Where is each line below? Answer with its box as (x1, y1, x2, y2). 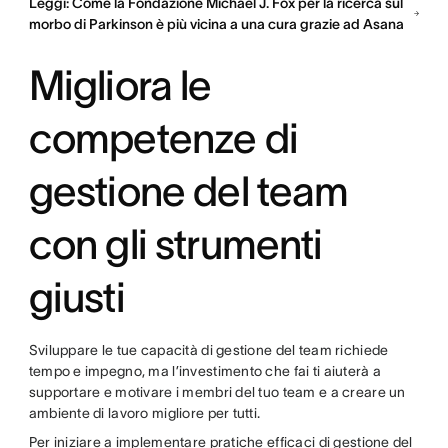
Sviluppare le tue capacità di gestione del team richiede (28, 341, 389, 358)
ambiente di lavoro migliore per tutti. (28, 404, 264, 421)
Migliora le (28, 61, 212, 108)
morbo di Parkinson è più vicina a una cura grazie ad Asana (28, 15, 404, 32)
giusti (28, 273, 125, 320)
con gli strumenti (28, 220, 323, 267)
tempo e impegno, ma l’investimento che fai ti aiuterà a (28, 362, 382, 379)
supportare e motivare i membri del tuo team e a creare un (28, 383, 406, 400)
